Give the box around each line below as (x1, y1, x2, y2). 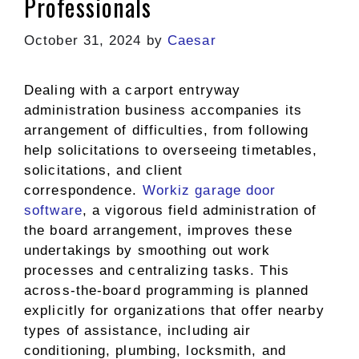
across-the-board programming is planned (24, 282, 309, 298)
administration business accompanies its (24, 102, 302, 118)
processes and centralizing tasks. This (24, 262, 289, 278)
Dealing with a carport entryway (24, 82, 241, 98)
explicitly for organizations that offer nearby (24, 302, 325, 318)
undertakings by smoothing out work (24, 242, 271, 258)
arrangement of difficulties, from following (24, 122, 309, 138)
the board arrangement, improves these (24, 222, 292, 238)
